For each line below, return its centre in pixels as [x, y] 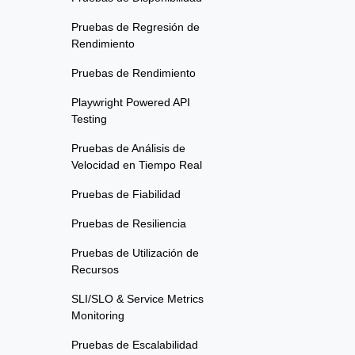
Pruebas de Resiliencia [129, 224]
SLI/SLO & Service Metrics [137, 299]
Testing [89, 119]
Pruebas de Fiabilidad [126, 195]
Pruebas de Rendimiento [134, 73]
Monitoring [98, 316]
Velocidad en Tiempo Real [137, 165]
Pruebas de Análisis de [128, 149]
